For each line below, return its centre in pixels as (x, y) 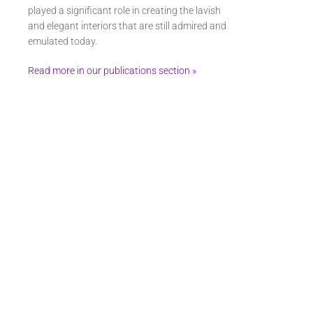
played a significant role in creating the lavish (124, 10)
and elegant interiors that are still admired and (127, 26)
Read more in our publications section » (112, 70)
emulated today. (63, 41)
